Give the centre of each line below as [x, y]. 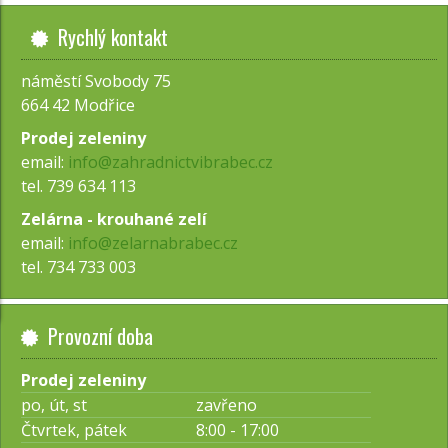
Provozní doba [100, 336]
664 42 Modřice [78, 105]
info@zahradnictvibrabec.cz [170, 162]
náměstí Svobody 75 [96, 81]
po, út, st [54, 405]
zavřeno [226, 405]
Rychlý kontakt [113, 37]
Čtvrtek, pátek [74, 430]
